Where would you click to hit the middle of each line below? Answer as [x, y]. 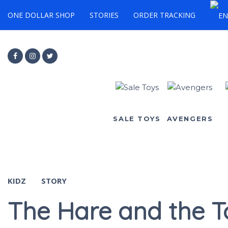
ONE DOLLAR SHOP [41, 15]
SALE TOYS [137, 119]
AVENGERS [190, 119]
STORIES [104, 15]
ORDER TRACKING [164, 15]
